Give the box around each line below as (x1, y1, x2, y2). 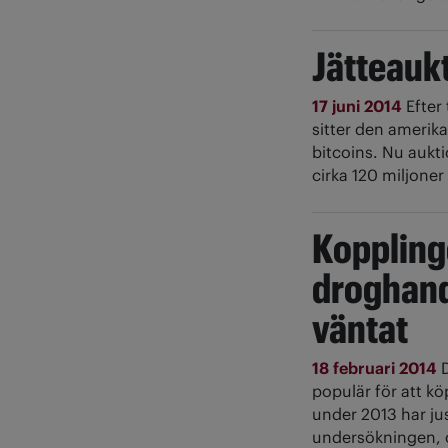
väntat (312, 305, 408, 353)
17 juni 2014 (312, 96, 406, 117)
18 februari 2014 (312, 358, 441, 379)
